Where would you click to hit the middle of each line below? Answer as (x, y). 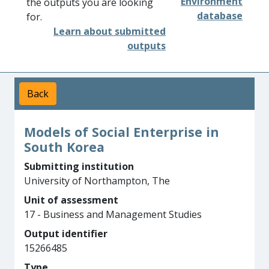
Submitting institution (79, 166)
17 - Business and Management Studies (113, 214)
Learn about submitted (110, 31)
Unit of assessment (71, 200)
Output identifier (66, 234)
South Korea (64, 147)
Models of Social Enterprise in (122, 132)
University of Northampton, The (97, 181)
